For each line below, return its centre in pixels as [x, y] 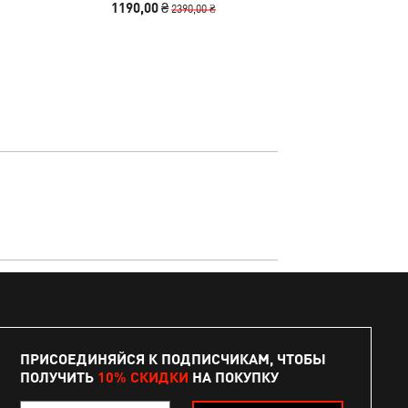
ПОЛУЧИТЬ [58, 377]
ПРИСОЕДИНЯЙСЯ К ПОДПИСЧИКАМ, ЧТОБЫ [173, 359]
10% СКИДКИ [143, 377]
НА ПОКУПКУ [233, 377]
